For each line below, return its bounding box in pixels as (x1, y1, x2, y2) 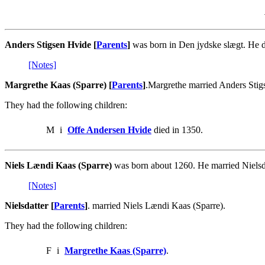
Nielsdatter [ (5, 200, 54, 211)
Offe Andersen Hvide (67, 124, 151, 135)
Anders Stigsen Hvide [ (5, 39, 96, 50)
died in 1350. (151, 124, 203, 135)
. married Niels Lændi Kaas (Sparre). (88, 200, 225, 211)
